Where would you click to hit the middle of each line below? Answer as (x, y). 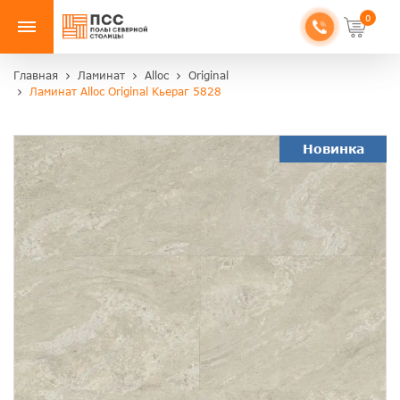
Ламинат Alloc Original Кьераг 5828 (125, 92)
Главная (36, 76)
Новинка (333, 149)
